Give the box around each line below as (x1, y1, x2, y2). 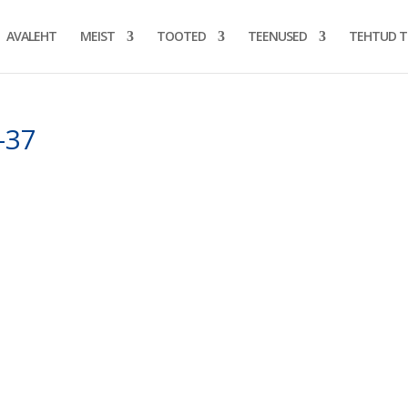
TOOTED (156, 27, 206, 45)
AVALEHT (5, 27, 56, 45)
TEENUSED (247, 27, 307, 45)
